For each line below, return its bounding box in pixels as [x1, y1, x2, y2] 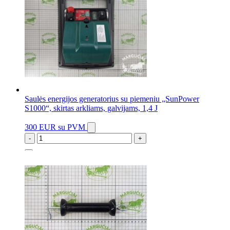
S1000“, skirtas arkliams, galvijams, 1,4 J [25, 104, 158, 113]
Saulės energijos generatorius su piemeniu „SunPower [25, 94, 199, 104]
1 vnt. [25, 153, 43, 162]
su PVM [58, 123, 85, 132]
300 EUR [25, 123, 58, 132]
